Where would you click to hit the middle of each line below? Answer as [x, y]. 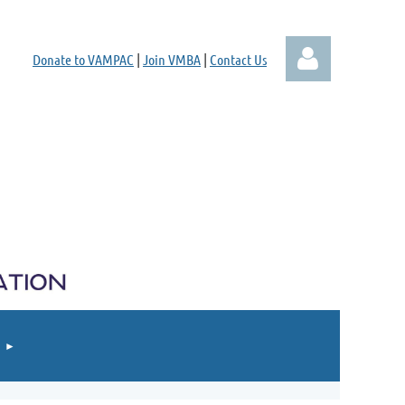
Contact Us [238, 59]
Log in [308, 217]
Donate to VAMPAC [83, 59]
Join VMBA [172, 59]
